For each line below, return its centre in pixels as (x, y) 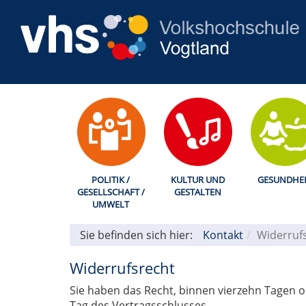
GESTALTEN (197, 192)
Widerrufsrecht (122, 268)
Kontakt (223, 235)
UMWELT (111, 205)
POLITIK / (111, 180)
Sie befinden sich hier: (136, 235)
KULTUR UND (197, 180)
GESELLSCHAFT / (111, 192)
